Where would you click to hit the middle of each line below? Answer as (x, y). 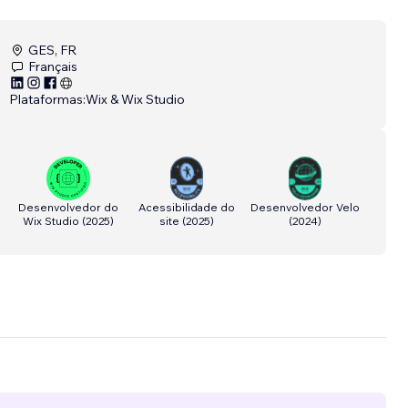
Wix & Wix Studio (135, 100)
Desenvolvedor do (68, 208)
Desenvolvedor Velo (305, 208)
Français (53, 67)
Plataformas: (47, 100)
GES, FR (52, 51)
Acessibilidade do (187, 208)
